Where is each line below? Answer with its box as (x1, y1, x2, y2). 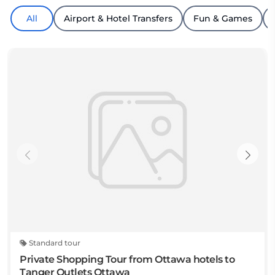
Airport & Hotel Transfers (64, 13, 172, 25)
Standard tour (27, 238, 80, 248)
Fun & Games (193, 13, 252, 25)
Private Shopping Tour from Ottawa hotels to (20, 254, 235, 266)
